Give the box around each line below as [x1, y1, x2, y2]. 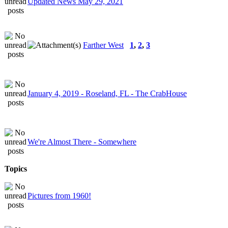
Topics [5, 164, 27, 173]
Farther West [83, 40, 124, 49]
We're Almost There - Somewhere [27, 137, 136, 146]
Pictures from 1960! [27, 191, 91, 200]
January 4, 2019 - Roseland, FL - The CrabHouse [27, 89, 187, 98]
